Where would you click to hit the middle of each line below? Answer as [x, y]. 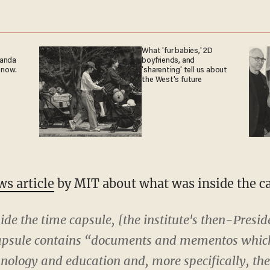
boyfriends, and [168, 61]
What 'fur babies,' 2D [177, 51]
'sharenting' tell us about [184, 70]
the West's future [172, 80]
